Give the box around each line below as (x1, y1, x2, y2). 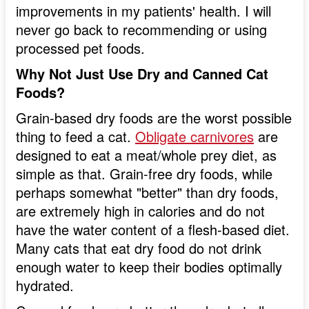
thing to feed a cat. (16, 126, 135, 147)
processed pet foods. (16, 38, 145, 59)
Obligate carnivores (135, 126, 254, 147)
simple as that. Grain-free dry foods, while (16, 163, 272, 184)
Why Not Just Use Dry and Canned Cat (16, 63, 268, 84)
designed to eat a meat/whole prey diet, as (16, 145, 277, 166)
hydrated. (16, 275, 74, 296)
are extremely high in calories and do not (16, 201, 265, 221)
